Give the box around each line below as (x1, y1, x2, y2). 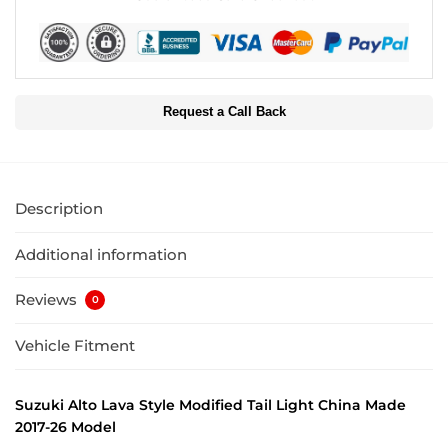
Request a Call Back (162, 105, 286, 120)
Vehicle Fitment (15, 336, 135, 356)
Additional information (15, 244, 187, 264)
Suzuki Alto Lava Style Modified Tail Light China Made (15, 395, 406, 414)
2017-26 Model (15, 417, 116, 436)
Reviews (15, 290, 81, 310)
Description (15, 199, 103, 219)
